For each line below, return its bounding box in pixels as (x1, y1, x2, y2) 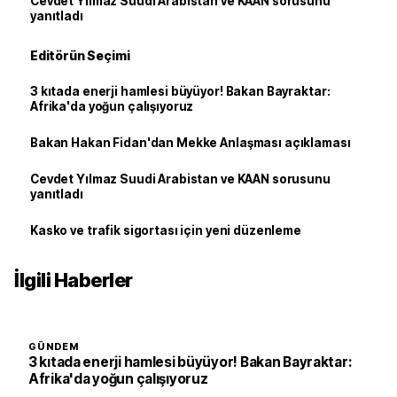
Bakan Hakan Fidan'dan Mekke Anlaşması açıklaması (30, 136, 351, 150)
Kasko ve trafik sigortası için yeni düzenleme (30, 223, 301, 237)
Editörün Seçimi (30, 48, 130, 63)
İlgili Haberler (14, 269, 133, 292)
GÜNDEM (28, 341, 80, 353)
